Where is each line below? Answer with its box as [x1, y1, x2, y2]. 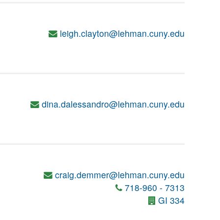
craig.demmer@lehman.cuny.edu [55, 168, 185, 181]
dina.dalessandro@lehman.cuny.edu [42, 98, 185, 110]
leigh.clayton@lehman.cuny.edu [60, 27, 185, 39]
